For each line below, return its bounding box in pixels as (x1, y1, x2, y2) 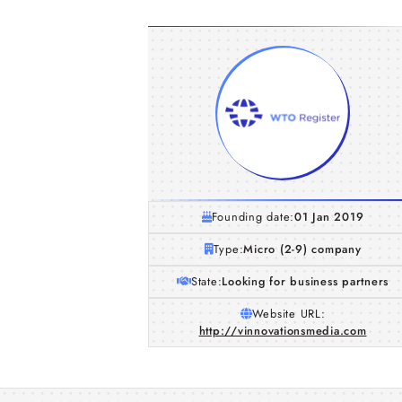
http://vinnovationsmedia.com (198, 322, 367, 339)
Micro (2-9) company (243, 240, 362, 258)
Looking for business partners (222, 273, 389, 290)
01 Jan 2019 (294, 208, 364, 225)
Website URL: (251, 305, 326, 322)
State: (190, 273, 223, 290)
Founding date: (211, 208, 295, 225)
